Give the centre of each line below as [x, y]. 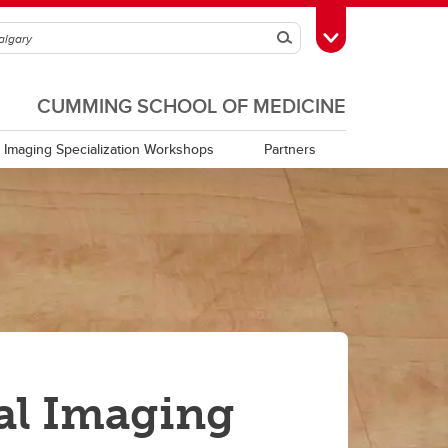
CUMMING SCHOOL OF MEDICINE [191, 105]
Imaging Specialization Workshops [109, 149]
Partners [290, 149]
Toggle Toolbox [381, 36]
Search [311, 38]
